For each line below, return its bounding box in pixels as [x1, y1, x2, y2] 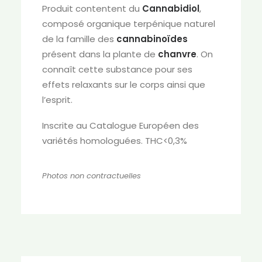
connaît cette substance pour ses [42, 63, 192, 75]
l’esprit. [42, 94, 73, 106]
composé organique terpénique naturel [42, 18, 215, 30]
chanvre [158, 48, 196, 60]
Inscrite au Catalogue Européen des [42, 119, 199, 132]
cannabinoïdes [116, 33, 188, 45]
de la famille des [42, 33, 116, 45]
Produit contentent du [42, 2, 142, 15]
